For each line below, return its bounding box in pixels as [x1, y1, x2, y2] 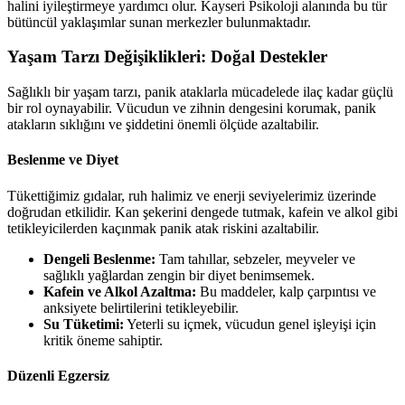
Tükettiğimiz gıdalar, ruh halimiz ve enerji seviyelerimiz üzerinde [7, 187, 376, 203]
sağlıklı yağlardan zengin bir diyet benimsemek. [43, 267, 315, 283]
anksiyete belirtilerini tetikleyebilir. [43, 299, 239, 316]
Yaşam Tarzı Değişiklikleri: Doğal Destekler [7, 47, 327, 67]
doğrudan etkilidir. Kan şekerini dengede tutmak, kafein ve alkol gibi [7, 203, 398, 220]
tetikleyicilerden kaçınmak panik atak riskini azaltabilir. [7, 220, 319, 236]
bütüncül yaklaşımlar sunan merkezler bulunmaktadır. [7, 14, 311, 30]
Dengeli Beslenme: [43, 250, 155, 267]
